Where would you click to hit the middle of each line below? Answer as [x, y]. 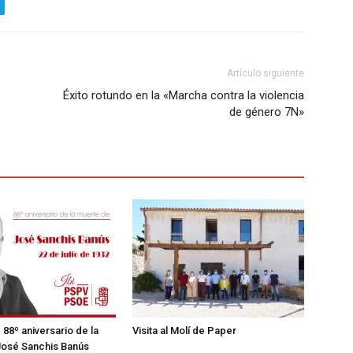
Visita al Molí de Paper [184, 331]
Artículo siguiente [266, 74]
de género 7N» [267, 112]
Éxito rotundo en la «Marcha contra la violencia [184, 96]
